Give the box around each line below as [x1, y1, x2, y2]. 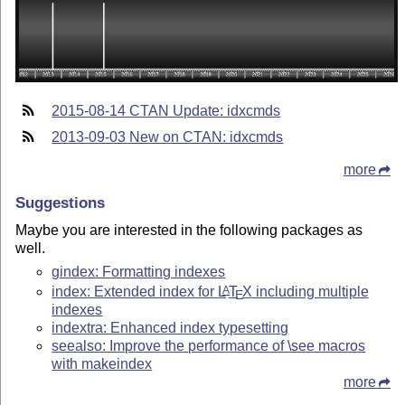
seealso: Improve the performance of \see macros [52, 337, 366, 353]
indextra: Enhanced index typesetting [52, 319, 289, 335]
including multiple [251, 283, 369, 299]
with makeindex [52, 355, 153, 372]
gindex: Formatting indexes [52, 264, 226, 280]
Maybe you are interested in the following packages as [15, 221, 363, 238]
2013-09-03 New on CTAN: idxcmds [52, 128, 284, 145]
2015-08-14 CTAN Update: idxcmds [52, 102, 281, 118]
